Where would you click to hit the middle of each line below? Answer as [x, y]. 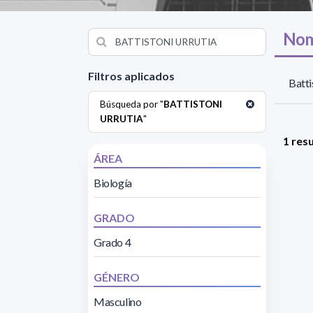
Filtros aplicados [131, 75]
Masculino [118, 301]
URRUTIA [122, 118]
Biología [113, 182]
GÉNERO [117, 277]
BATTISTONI [193, 104]
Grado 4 [112, 242]
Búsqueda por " [132, 104]
